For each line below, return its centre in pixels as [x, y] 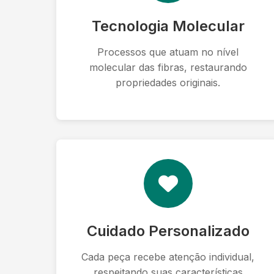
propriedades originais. [168, 83]
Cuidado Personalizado [168, 231]
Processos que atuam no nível [168, 52]
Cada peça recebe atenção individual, [168, 257]
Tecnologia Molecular [168, 26]
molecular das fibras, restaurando [168, 67]
